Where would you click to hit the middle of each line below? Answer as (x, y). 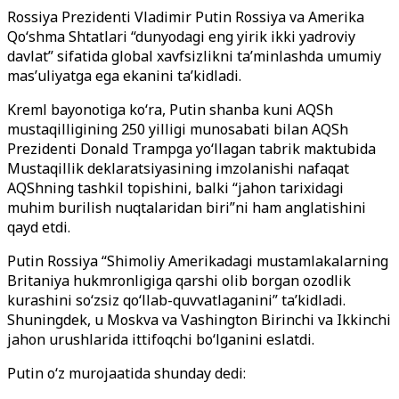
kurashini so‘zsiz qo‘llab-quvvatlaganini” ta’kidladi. (176, 300)
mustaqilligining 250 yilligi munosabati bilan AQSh (178, 129)
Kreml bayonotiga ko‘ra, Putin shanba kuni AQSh (170, 110)
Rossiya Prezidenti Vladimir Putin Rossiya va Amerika (186, 17)
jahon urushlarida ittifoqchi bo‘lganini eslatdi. (161, 339)
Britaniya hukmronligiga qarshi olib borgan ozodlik (179, 281)
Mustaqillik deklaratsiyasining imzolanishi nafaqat (178, 168)
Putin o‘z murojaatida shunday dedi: (126, 373)
